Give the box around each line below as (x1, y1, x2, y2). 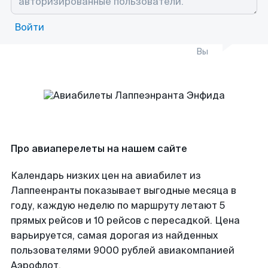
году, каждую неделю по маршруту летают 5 (11, 199, 225, 212)
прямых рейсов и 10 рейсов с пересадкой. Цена (11, 214, 240, 227)
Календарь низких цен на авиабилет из (11, 169, 201, 182)
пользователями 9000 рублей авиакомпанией (11, 244, 234, 257)
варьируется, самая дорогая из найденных (11, 229, 218, 242)
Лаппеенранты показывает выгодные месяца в (11, 184, 236, 197)
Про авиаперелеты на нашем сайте (11, 142, 187, 155)
